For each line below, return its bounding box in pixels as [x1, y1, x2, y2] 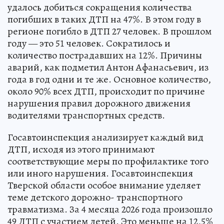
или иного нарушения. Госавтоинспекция [7, 166, 193, 180]
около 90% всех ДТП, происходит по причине [7, 84, 205, 98]
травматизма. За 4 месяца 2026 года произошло [7, 202, 212, 216]
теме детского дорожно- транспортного [7, 190, 182, 204]
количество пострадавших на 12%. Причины [7, 48, 202, 62]
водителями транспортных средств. [7, 108, 165, 122]
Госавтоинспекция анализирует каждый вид [7, 130, 203, 144]
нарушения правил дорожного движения [7, 96, 190, 110]
